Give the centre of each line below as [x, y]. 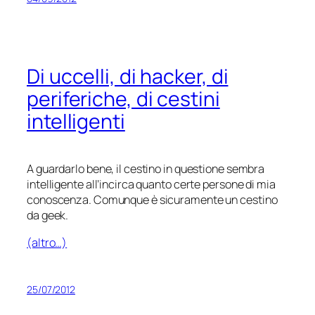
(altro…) [47, 242]
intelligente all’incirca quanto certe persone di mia [151, 185]
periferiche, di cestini [123, 99]
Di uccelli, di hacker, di [128, 77]
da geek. [48, 216]
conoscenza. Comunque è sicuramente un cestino [152, 200]
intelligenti [76, 122]
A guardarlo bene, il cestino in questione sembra [146, 169]
